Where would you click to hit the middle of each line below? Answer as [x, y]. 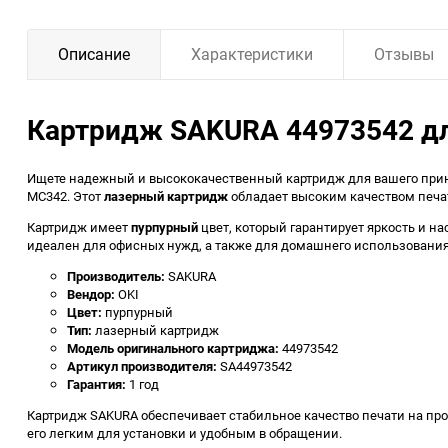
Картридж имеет [79, 227]
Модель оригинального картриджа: [173, 348]
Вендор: [91, 294]
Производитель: [116, 276]
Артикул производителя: [142, 366]
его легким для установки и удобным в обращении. [184, 433]
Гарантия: [96, 384]
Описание [94, 54]
